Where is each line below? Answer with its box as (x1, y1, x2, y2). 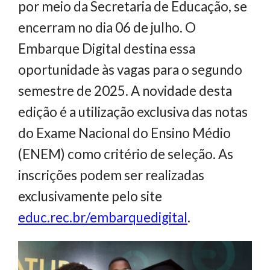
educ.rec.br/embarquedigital (18, 209, 187, 225)
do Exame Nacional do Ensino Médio (18, 124, 231, 141)
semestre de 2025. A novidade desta (18, 82, 232, 99)
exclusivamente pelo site (18, 187, 162, 204)
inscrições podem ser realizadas (18, 166, 204, 183)
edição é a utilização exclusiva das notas (18, 103, 248, 120)
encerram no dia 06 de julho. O (18, 19, 196, 36)
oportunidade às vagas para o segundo (18, 61, 242, 78)
